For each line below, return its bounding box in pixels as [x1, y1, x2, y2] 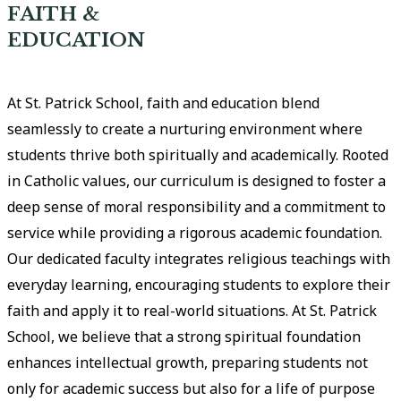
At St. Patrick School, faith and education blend [7, 93, 320, 113]
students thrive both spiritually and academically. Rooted [7, 145, 389, 165]
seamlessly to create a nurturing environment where [7, 119, 363, 139]
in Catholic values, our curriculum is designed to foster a [7, 171, 387, 191]
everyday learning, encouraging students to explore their [7, 275, 391, 294]
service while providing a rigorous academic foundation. [7, 223, 383, 243]
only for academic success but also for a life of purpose [7, 379, 376, 398]
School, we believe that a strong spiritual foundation [7, 327, 362, 346]
